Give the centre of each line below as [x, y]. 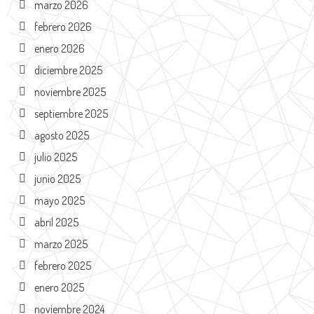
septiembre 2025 [71, 113]
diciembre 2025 [68, 70]
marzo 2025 [61, 244]
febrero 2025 [62, 265]
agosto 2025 [61, 135]
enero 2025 [59, 287]
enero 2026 [59, 48]
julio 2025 [55, 157]
